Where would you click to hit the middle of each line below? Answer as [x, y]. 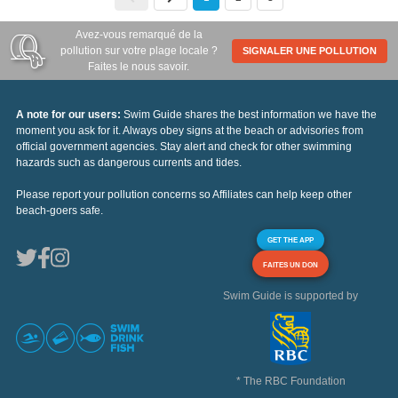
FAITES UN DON [291, 265]
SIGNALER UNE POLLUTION [310, 51]
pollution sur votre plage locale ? [139, 51]
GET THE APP [291, 240]
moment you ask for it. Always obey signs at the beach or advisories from [190, 131]
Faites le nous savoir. [139, 67]
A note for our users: [70, 115]
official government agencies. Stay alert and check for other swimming [184, 147]
